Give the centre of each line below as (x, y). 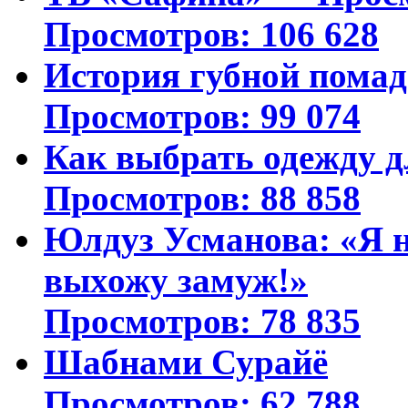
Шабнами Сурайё (186, 362)
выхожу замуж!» (176, 280)
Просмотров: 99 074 (202, 117)
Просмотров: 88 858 (202, 199)
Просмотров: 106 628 (211, 35)
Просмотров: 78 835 (202, 321)
